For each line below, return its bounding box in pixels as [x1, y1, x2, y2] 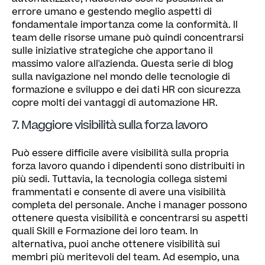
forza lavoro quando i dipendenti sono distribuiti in [12, 159, 245, 173]
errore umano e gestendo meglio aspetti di [12, 5, 212, 18]
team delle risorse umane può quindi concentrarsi [12, 31, 244, 44]
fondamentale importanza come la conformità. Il [12, 18, 238, 31]
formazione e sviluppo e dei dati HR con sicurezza [12, 83, 241, 96]
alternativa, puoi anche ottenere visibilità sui [12, 237, 220, 251]
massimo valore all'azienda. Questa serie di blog [12, 57, 233, 70]
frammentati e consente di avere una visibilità [12, 185, 226, 199]
